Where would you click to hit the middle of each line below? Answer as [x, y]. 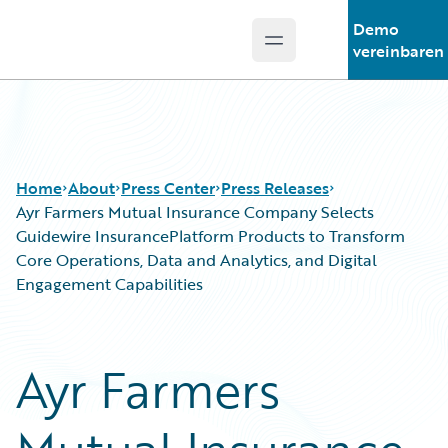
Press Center [168, 188]
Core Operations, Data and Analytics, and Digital [196, 260]
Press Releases [275, 188]
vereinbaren [398, 51]
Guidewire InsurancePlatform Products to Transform [210, 236]
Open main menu [338, 50]
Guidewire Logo [97, 51]
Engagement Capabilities [109, 284]
